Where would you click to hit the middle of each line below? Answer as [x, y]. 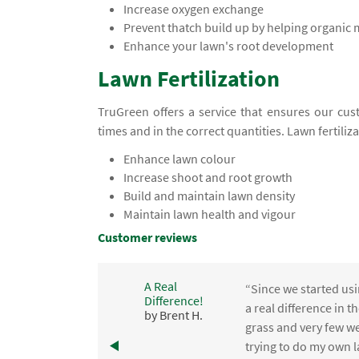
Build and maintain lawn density [210, 196]
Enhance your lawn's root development [229, 46]
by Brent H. [174, 315]
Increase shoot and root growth [208, 177]
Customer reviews [147, 238]
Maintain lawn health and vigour [210, 214]
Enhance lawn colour [180, 159]
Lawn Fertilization [189, 79]
